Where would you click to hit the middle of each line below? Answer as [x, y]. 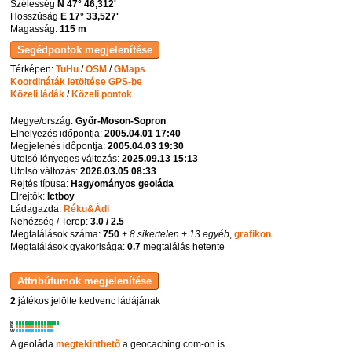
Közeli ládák [38, 95]
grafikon [253, 235]
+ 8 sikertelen [150, 235]
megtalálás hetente [183, 247]
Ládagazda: [37, 209]
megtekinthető [88, 345]
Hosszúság [36, 17]
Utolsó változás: [46, 172]
